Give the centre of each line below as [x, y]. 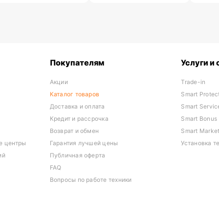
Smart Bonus [199, 119]
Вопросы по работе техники [91, 180]
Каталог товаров [75, 94]
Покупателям [77, 63]
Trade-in [193, 82]
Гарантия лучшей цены [84, 143]
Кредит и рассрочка [79, 119]
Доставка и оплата [77, 106]
